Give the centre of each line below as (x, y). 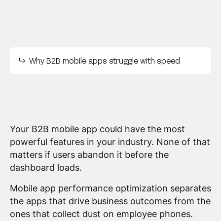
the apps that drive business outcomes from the (110, 201)
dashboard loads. (46, 167)
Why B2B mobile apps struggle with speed (105, 61)
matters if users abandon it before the (89, 154)
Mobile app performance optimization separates (110, 188)
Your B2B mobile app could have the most (97, 129)
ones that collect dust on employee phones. (101, 214)
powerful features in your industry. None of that (110, 142)
